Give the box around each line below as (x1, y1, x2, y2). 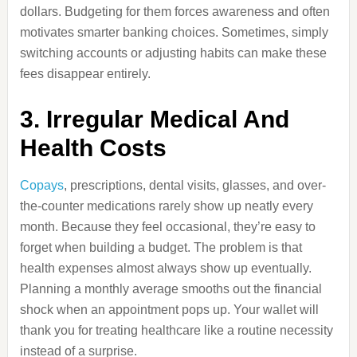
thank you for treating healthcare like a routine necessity (19, 324, 333, 337)
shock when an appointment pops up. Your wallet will (19, 303, 319, 316)
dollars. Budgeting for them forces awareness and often (19, 5, 330, 18)
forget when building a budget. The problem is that (19, 241, 302, 254)
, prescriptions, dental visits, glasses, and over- (63, 178, 326, 192)
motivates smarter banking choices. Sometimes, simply (19, 25, 328, 39)
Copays (19, 178, 64, 192)
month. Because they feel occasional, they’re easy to (19, 220, 316, 233)
